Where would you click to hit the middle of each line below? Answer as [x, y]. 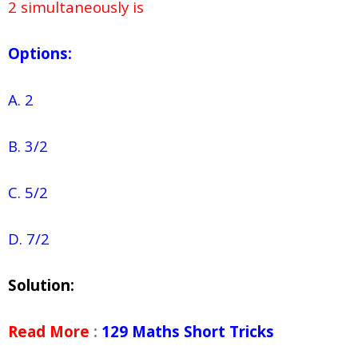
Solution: [41, 285]
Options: [40, 54]
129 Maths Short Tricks [188, 332]
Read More [49, 332]
